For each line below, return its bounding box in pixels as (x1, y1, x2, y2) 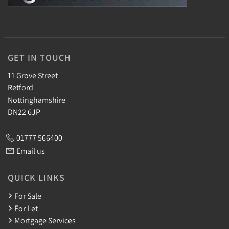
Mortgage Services (14, 215, 76, 225)
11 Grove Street (8, 70, 58, 81)
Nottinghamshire (8, 95, 65, 105)
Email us (16, 146, 45, 156)
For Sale (14, 190, 41, 201)
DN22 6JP (8, 107, 40, 118)
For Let (14, 202, 38, 213)
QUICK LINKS (8, 172, 65, 184)
